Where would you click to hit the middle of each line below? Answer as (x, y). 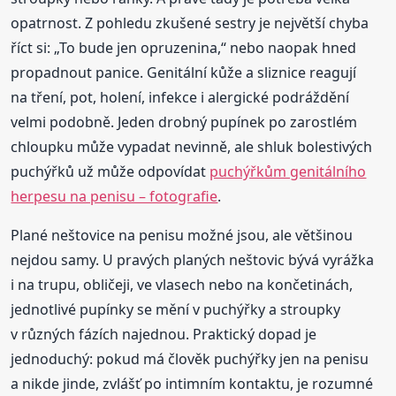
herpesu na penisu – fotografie (114, 196)
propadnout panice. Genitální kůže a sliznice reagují (184, 72)
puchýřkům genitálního (288, 171)
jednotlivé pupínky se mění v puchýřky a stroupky (176, 309)
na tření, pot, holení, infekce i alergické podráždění (180, 97)
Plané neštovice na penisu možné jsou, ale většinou (182, 235)
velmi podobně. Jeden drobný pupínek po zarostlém (184, 122)
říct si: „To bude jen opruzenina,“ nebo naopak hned (184, 47)
